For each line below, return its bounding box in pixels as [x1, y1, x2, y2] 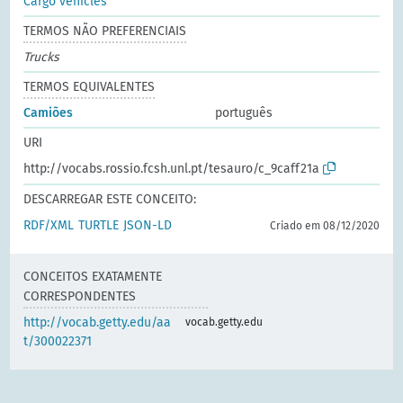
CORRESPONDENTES [23, 288, 137, 304]
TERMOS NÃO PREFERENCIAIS [23, 22, 187, 39]
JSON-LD [123, 217, 173, 233]
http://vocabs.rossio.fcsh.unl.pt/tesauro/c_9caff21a [23, 160, 320, 176]
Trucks [23, 49, 60, 65]
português [215, 104, 273, 121]
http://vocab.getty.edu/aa [23, 314, 172, 330]
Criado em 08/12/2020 [269, 219, 380, 232]
